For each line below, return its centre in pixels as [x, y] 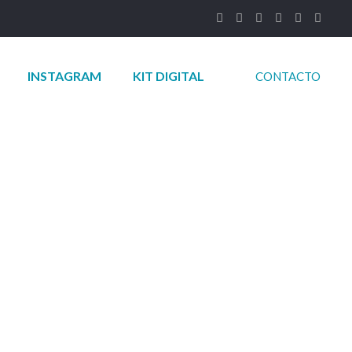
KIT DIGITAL [169, 76]
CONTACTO [288, 76]
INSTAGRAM [64, 76]
